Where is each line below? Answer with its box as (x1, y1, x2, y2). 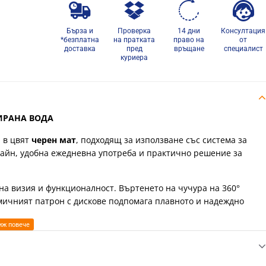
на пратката (113, 36, 156, 44)
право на (173, 36, 205, 44)
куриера (121, 53, 148, 62)
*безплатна (60, 36, 99, 44)
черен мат (31, 134, 76, 146)
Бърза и (66, 27, 93, 35)
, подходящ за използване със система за (76, 134, 247, 146)
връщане (173, 45, 204, 53)
